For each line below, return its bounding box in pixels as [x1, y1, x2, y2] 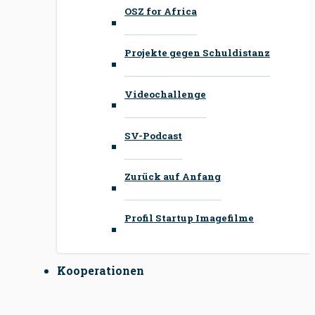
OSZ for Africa [124, 4, 197, 18]
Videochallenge [124, 87, 206, 101]
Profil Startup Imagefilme [124, 211, 254, 224]
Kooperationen [57, 263, 144, 278]
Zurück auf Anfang [124, 169, 221, 183]
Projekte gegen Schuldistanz [124, 46, 270, 59]
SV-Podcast [124, 129, 182, 142]
